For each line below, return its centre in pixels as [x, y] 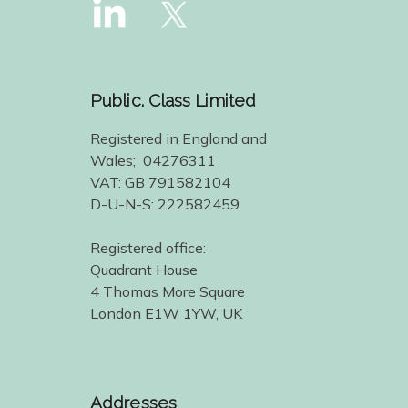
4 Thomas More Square [168, 292]
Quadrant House [144, 270]
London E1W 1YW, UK [166, 314]
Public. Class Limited [173, 101]
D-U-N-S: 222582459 [165, 204]
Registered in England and [178, 139]
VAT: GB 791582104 [160, 183]
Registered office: [148, 248]
